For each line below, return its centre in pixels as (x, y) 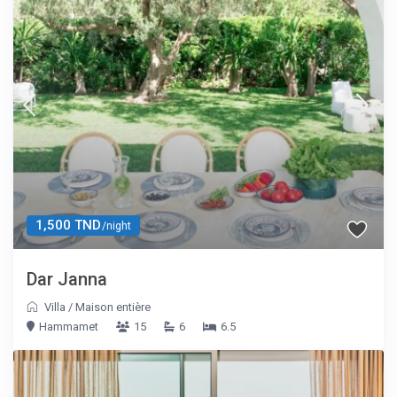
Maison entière (113, 307)
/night (116, 226)
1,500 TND (69, 225)
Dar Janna (67, 279)
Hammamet (69, 326)
